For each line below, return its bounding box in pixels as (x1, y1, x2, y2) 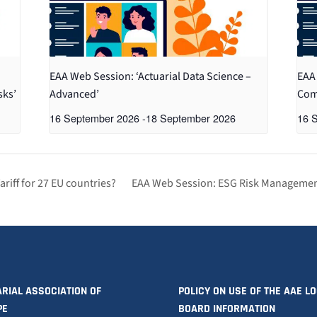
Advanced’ (50, 86, 100, 102)
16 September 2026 (50, 110, 140, 125)
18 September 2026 (146, 110, 236, 125)
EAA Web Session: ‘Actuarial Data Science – (50, 68, 252, 84)
